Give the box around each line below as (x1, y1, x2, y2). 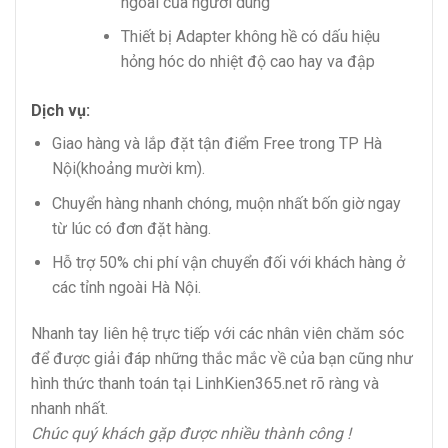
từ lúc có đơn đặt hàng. (51, 218, 211, 238)
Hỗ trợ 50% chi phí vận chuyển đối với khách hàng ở (51, 253, 405, 273)
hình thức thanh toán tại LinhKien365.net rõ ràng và (31, 374, 379, 394)
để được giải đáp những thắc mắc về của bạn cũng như (31, 349, 413, 369)
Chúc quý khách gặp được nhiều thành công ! (31, 424, 351, 444)
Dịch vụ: (31, 101, 90, 121)
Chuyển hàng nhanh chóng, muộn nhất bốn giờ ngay (51, 193, 401, 213)
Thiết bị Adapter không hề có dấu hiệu (120, 27, 380, 47)
